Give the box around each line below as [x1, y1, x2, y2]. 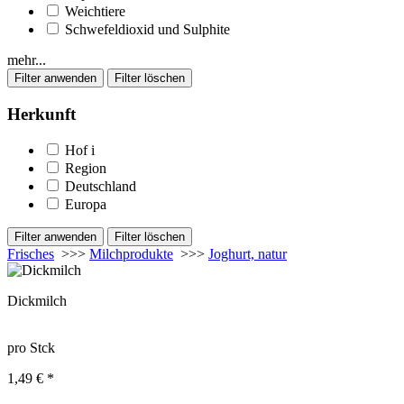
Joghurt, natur [208, 246, 287, 262]
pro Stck [7, 340, 55, 356]
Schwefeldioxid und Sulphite [65, 22, 230, 37]
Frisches [7, 246, 54, 262]
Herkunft [7, 104, 76, 124]
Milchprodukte [89, 246, 173, 262]
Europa [65, 197, 106, 213]
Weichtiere [65, 4, 125, 19]
